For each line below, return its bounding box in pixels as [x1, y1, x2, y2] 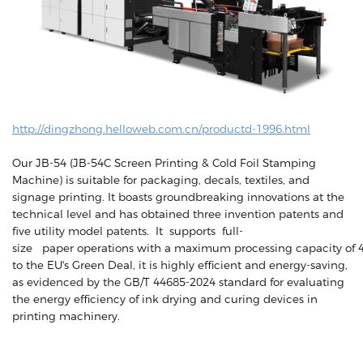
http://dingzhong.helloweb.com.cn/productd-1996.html [12, 122, 310, 135]
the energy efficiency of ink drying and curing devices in [12, 292, 318, 305]
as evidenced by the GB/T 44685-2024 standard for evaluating [12, 275, 344, 288]
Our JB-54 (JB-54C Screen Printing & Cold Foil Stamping [12, 156, 316, 169]
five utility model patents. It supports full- [12, 224, 243, 237]
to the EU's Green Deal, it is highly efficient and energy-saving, [12, 258, 348, 271]
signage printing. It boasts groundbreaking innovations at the [12, 190, 344, 203]
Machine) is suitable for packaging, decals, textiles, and [12, 173, 310, 186]
